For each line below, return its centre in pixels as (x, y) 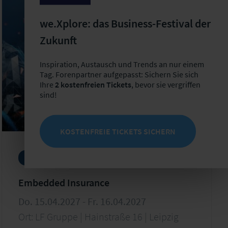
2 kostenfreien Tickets (93, 84)
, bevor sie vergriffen (166, 84)
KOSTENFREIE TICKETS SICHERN (118, 131)
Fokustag (38, 157)
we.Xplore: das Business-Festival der (125, 23)
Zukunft (58, 40)
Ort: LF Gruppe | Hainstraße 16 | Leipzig (98, 216)
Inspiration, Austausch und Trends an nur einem (122, 64)
